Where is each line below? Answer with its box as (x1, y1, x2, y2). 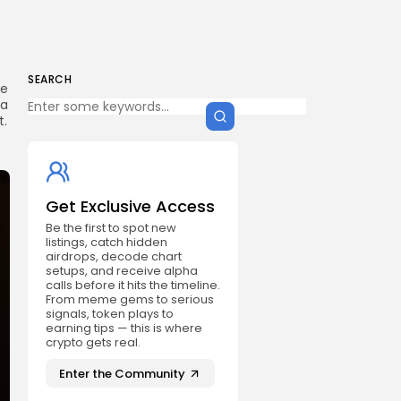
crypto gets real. (46, 334, 141, 351)
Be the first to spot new (46, 219, 176, 236)
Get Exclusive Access (46, 195, 215, 218)
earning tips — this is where (46, 320, 202, 337)
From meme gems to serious (46, 291, 214, 308)
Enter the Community (59, 364, 185, 382)
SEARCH (28, 72, 72, 87)
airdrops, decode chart (46, 248, 182, 265)
